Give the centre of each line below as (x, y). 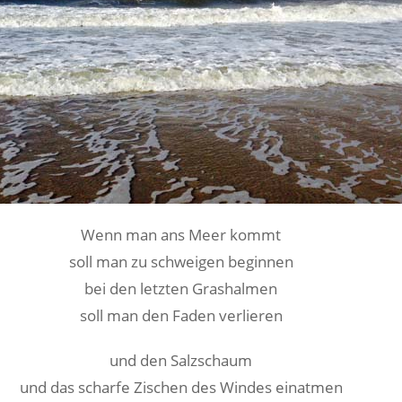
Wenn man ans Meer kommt (181, 235)
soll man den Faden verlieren (181, 315)
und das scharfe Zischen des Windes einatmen (181, 387)
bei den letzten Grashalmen (181, 288)
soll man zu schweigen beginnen (181, 262)
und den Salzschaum (181, 360)
